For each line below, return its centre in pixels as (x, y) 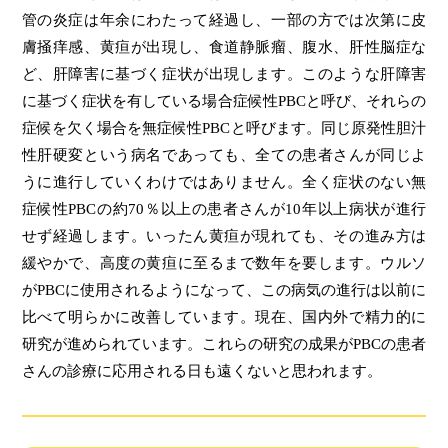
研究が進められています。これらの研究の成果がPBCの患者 (224, 344)
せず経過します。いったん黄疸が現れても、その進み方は (224, 236)
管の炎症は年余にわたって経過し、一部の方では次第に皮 (224, 20)
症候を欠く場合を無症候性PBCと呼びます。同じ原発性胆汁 (224, 128)
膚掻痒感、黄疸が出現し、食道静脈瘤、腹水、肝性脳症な (224, 47)
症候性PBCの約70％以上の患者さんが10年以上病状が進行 (224, 209)
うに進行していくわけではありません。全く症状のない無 (224, 182)
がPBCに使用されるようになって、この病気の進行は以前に (224, 290)
